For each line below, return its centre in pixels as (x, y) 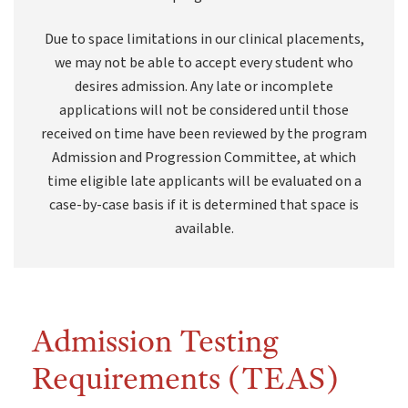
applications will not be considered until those (204, 111)
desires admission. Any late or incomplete (204, 87)
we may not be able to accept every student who (204, 63)
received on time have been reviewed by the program (204, 134)
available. (204, 229)
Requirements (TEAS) (185, 378)
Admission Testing (155, 341)
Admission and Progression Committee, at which (204, 158)
